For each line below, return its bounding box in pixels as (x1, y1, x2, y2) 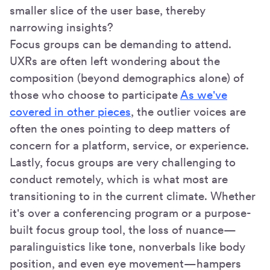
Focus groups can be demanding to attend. (10, 37, 231, 51)
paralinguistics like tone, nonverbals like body (10, 239, 245, 254)
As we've (180, 87, 227, 102)
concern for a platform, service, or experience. (10, 138, 249, 152)
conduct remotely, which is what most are (10, 172, 228, 186)
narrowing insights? (10, 20, 113, 34)
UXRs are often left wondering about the (10, 54, 220, 68)
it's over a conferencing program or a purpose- (10, 206, 251, 220)
